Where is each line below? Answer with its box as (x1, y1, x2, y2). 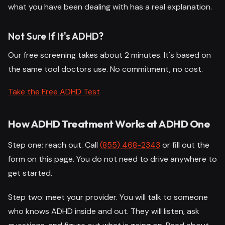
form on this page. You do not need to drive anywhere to (8, 153, 217, 164)
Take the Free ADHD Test (8, 86, 100, 97)
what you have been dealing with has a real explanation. (8, 1, 212, 12)
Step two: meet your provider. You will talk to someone (8, 191, 208, 202)
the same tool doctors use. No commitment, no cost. (8, 63, 203, 74)
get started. (8, 167, 52, 178)
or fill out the (160, 139, 209, 150)
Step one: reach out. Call (8, 139, 100, 150)
